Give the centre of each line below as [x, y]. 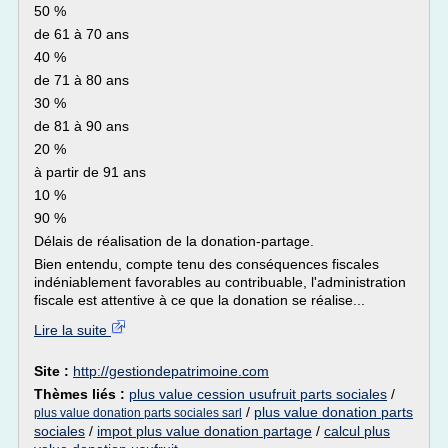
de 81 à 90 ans [81, 126]
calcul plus [357, 431]
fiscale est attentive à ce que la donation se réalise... [199, 300]
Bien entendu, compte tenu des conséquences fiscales [206, 264]
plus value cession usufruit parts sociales [258, 394]
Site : [53, 371]
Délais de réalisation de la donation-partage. [174, 241]
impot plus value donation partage [204, 431]
